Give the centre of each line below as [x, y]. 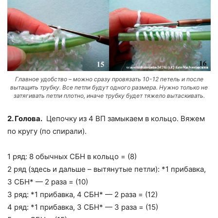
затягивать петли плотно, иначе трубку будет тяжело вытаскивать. [109, 95]
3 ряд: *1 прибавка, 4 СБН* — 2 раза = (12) [82, 194]
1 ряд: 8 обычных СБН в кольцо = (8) [72, 156]
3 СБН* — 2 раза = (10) [48, 182]
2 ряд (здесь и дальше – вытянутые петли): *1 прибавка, [107, 169]
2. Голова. [25, 118]
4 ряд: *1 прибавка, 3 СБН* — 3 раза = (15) [83, 207]
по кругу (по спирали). [47, 131]
